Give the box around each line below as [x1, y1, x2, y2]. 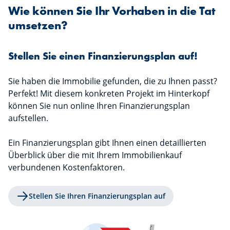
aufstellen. [8, 112, 48, 124]
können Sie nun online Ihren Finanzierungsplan [8, 100, 190, 112]
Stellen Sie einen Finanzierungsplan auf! [8, 49, 198, 63]
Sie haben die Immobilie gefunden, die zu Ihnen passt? [8, 75, 217, 87]
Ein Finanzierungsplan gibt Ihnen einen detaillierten [8, 137, 206, 149]
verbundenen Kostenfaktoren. [8, 162, 125, 174]
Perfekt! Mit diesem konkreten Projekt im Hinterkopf [8, 88, 209, 100]
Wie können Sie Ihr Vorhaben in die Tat [8, 4, 216, 19]
